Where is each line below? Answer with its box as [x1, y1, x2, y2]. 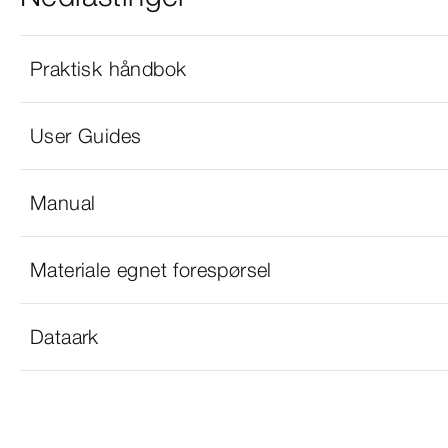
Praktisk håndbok [30, 55, 187, 81]
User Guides [30, 122, 142, 148]
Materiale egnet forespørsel [30, 256, 272, 282]
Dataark [30, 323, 99, 349]
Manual [30, 189, 96, 215]
